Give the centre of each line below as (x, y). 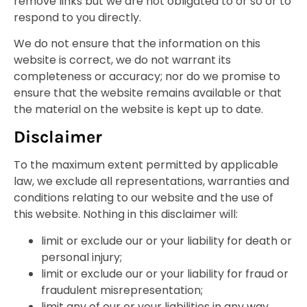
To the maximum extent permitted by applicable (146, 165)
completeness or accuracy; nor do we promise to (147, 76)
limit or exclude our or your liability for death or (167, 241)
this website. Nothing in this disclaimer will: (126, 214)
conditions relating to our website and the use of (144, 198)
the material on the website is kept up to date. (138, 109)
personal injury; (82, 257)
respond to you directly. (77, 17)
